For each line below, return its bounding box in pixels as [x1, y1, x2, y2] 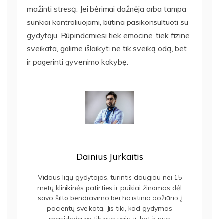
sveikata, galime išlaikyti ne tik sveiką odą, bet [27, 44, 187, 53]
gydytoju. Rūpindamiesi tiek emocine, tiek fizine [27, 30, 190, 40]
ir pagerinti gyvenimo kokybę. [27, 57, 128, 66]
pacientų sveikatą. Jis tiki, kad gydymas [47, 203, 172, 213]
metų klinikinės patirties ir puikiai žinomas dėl [37, 183, 182, 192]
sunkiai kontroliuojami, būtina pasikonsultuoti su [27, 17, 188, 27]
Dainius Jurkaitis [76, 151, 143, 162]
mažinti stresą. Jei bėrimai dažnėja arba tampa [27, 4, 186, 14]
